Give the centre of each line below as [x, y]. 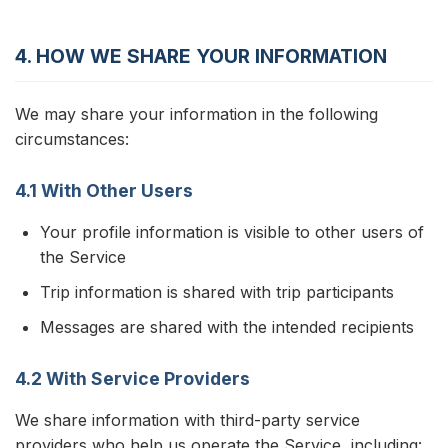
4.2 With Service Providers [132, 378]
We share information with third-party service [187, 420]
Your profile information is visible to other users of [232, 232]
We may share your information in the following [196, 114]
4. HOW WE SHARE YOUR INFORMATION [201, 56]
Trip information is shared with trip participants [217, 292]
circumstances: [72, 139]
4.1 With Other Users [104, 190]
